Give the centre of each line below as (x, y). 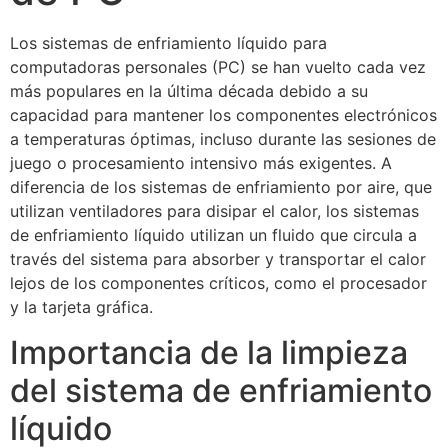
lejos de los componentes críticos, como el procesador (218, 283)
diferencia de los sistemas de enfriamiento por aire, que (221, 187)
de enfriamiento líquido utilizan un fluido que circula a (213, 235)
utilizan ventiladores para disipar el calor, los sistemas (214, 211)
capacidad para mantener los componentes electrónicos (223, 115)
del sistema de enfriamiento (221, 390)
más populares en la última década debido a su (189, 91)
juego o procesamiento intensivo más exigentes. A (201, 163)
